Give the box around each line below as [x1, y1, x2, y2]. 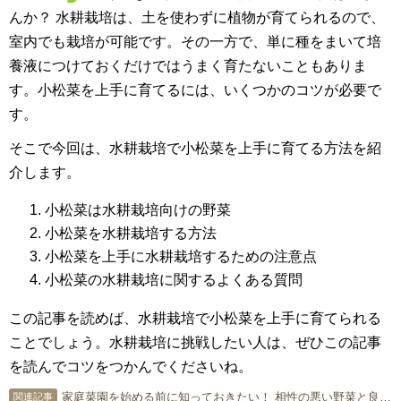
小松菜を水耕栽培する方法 [45, 226, 217, 242]
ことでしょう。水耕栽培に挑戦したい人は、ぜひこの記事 [9, 335, 381, 351]
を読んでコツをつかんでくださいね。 [9, 359, 252, 375]
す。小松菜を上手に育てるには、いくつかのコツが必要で [9, 82, 381, 98]
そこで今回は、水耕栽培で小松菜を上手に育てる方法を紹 [9, 141, 381, 157]
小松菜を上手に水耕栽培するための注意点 [45, 249, 317, 265]
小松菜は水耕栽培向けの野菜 [45, 202, 231, 218]
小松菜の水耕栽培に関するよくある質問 [45, 272, 303, 288]
